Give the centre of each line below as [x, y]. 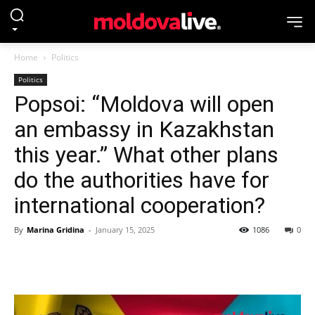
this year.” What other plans [146, 155]
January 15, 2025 [125, 230]
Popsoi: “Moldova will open [144, 104]
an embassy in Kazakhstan [144, 129]
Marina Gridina [56, 230]
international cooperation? [140, 205]
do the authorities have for [142, 180]
